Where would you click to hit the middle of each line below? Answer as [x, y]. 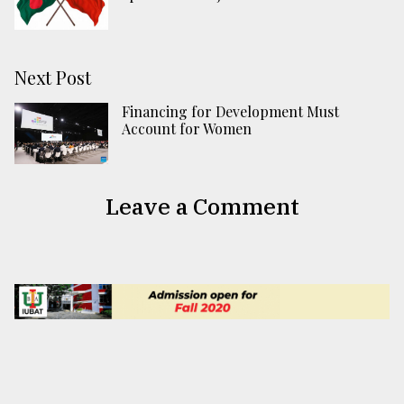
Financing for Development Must [230, 112]
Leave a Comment [202, 206]
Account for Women [187, 129]
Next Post [53, 78]
